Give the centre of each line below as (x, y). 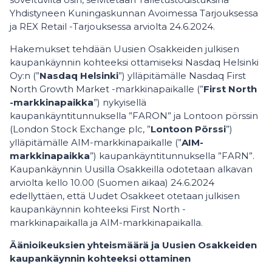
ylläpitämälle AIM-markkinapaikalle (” (96, 142)
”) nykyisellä (120, 102)
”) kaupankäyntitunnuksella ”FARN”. (172, 156)
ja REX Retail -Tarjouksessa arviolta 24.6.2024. (112, 26)
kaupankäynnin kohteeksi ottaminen (100, 258)
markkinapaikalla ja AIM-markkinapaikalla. (106, 223)
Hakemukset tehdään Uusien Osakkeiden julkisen (124, 49)
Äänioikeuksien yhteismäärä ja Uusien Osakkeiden (133, 245)
